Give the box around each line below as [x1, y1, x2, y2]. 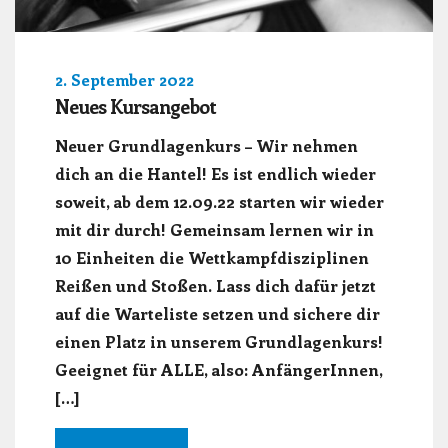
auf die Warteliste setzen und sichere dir [55, 302, 380, 325]
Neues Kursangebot [55, 94, 216, 120]
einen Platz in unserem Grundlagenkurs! [55, 330, 387, 353]
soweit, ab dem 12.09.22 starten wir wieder [55, 190, 384, 213]
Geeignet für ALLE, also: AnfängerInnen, [55, 358, 382, 381]
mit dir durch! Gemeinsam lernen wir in [55, 218, 374, 241]
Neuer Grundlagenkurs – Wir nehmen [55, 134, 358, 157]
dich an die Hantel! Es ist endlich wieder [55, 162, 376, 185]
